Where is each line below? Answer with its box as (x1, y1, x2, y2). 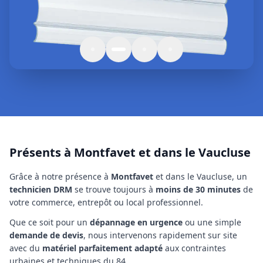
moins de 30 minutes (156, 184, 241, 195)
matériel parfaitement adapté (42, 242, 163, 254)
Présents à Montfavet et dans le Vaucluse (9, 144, 251, 161)
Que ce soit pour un (9, 217, 90, 228)
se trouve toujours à (72, 184, 156, 195)
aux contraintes (163, 242, 226, 254)
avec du (9, 242, 42, 254)
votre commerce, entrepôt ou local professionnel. (9, 197, 203, 208)
